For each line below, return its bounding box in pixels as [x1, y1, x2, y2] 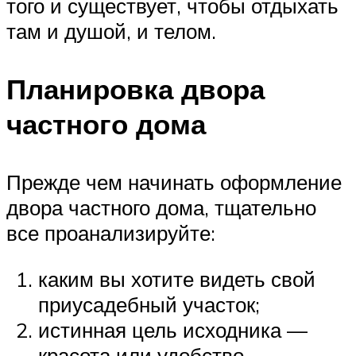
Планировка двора [6, 72, 265, 107]
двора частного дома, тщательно [6, 195, 316, 221]
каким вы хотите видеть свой [38, 265, 315, 292]
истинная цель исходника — [38, 316, 308, 342]
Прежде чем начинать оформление [6, 169, 342, 195]
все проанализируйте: [6, 220, 215, 246]
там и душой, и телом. [6, 17, 216, 44]
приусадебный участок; [38, 291, 260, 317]
